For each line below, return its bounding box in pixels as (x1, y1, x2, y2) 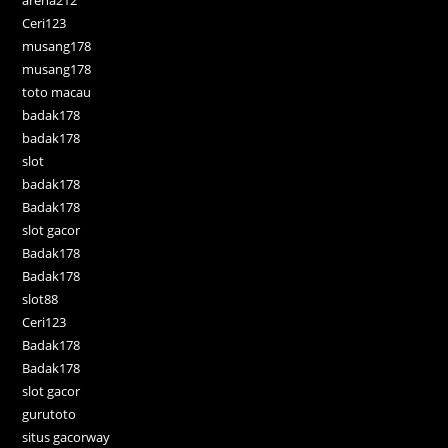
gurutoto (22, 405, 77, 424)
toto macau (22, 83, 92, 102)
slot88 (22, 290, 59, 309)
